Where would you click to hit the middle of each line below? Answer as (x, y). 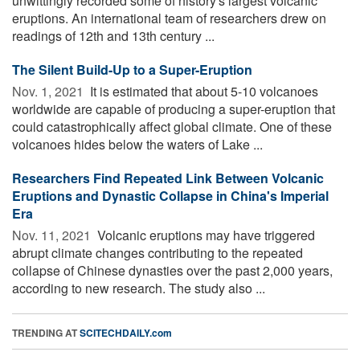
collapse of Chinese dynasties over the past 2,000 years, (172, 271)
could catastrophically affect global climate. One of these (172, 127)
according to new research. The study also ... (139, 288)
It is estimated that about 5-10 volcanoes (202, 92)
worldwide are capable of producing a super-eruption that (174, 109)
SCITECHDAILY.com (126, 333)
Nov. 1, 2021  (49, 92)
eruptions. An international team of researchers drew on (169, 18)
